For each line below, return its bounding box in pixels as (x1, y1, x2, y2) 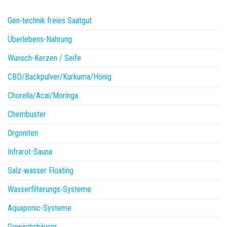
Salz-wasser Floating (8, 166, 73, 176)
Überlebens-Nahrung (8, 34, 72, 45)
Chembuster (8, 109, 46, 120)
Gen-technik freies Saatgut (8, 16, 92, 26)
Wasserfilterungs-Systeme (8, 184, 91, 195)
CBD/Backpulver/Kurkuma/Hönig (8, 72, 111, 82)
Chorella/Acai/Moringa (8, 91, 78, 101)
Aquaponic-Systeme (8, 203, 71, 213)
